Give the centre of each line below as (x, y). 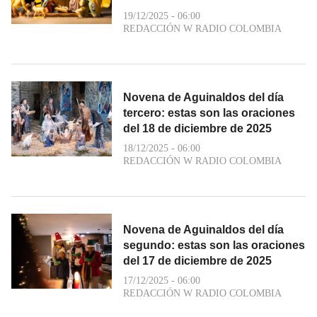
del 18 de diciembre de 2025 (197, 128)
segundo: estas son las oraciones (214, 245)
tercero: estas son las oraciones (209, 113)
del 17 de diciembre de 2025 (197, 260)
